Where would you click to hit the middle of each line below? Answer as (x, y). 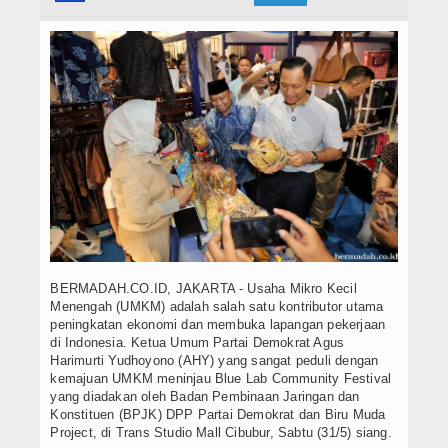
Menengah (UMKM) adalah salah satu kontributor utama (217, 307)
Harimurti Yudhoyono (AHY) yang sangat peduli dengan (214, 361)
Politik (46, 87)
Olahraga (54, 259)
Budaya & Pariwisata (90, 173)
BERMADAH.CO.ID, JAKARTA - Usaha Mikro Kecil (203, 289)
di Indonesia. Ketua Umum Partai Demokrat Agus (197, 343)
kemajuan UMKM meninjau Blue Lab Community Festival (221, 379)
